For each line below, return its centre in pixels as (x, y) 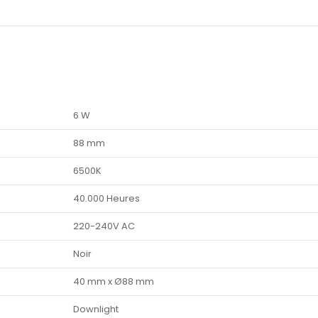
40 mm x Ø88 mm (114, 282)
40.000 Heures (106, 199)
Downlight (96, 309)
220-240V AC (104, 226)
